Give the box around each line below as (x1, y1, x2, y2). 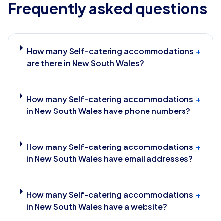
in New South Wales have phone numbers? (26, 106, 190, 116)
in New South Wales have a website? (26, 201, 168, 212)
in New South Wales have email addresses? (26, 153, 193, 164)
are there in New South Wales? (26, 58, 144, 68)
